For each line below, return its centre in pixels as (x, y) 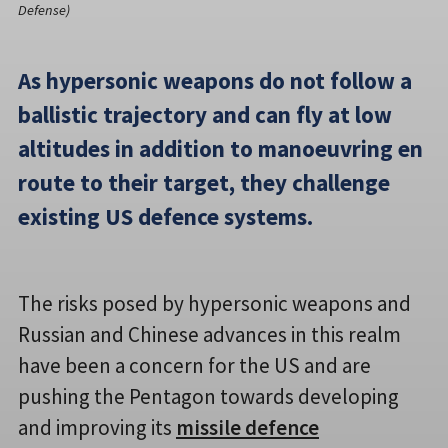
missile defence (247, 427)
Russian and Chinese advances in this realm (209, 334)
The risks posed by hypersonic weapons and (214, 303)
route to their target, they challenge (204, 182)
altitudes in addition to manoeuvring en (220, 148)
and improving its (97, 427)
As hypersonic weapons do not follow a (215, 80)
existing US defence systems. (165, 216)
